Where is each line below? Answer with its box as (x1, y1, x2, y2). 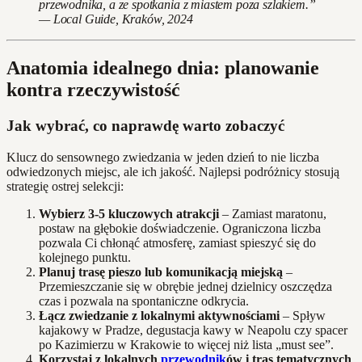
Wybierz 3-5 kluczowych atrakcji (39, 206, 219, 221)
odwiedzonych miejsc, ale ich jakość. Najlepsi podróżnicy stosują (6, 164, 339, 179)
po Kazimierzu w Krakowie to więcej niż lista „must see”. (39, 337, 334, 351)
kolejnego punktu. (39, 250, 131, 264)
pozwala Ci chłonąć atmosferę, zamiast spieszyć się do (39, 235, 316, 250)
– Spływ (280, 308, 326, 322)
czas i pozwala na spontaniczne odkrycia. (39, 293, 249, 308)
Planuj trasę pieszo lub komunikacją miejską (39, 264, 283, 279)
